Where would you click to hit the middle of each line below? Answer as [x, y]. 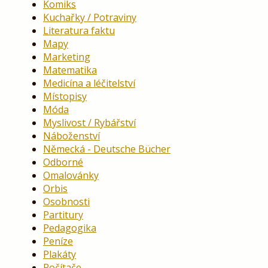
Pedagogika [70, 228]
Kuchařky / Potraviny [90, 18]
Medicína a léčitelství [89, 83]
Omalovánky [71, 176]
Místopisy [65, 97]
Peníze [58, 241]
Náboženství [71, 136]
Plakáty [60, 255]
